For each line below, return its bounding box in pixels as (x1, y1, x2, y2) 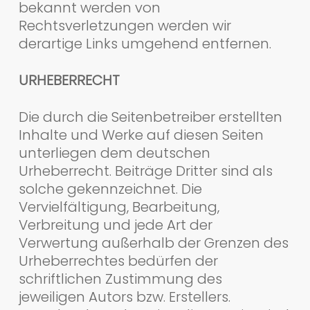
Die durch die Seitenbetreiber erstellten (18, 107, 282, 127)
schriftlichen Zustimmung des (18, 268, 222, 289)
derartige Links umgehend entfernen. (18, 33, 271, 53)
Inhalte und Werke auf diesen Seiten (18, 125, 264, 145)
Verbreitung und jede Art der (18, 215, 212, 235)
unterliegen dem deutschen (18, 143, 210, 163)
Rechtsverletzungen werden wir (18, 15, 231, 35)
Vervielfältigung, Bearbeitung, (18, 197, 219, 217)
